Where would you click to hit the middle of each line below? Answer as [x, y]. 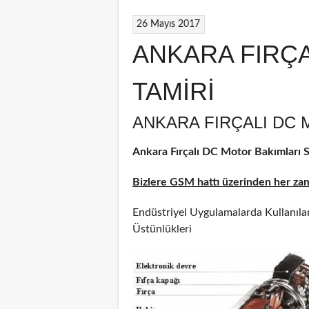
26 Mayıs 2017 [169, 24]
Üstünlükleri [162, 229]
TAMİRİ [173, 91]
